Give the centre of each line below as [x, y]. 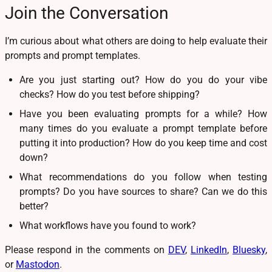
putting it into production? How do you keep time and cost [143, 143]
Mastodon [38, 265]
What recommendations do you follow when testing [143, 177]
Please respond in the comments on [87, 250]
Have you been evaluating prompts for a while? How [143, 114]
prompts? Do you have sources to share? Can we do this [143, 192]
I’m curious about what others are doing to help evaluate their [136, 41]
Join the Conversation [87, 13]
